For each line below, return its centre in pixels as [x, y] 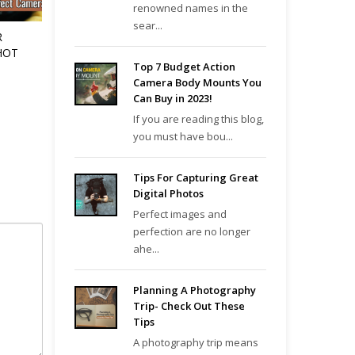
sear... [147, 25]
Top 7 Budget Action [184, 67]
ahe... [146, 249]
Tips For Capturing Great [195, 177]
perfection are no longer [191, 231]
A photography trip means [195, 342]
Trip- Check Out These [189, 306]
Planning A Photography [194, 290]
